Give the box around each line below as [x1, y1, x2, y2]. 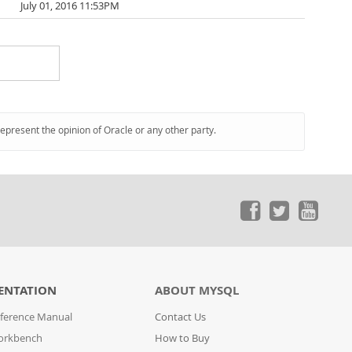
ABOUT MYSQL [155, 282, 240, 299]
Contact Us [155, 310, 207, 324]
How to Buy [155, 332, 211, 345]
